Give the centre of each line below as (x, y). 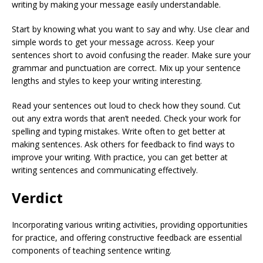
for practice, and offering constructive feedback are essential (127, 237)
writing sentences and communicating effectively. (105, 170)
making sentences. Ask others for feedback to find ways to (123, 144)
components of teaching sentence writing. (92, 250)
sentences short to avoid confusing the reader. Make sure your (131, 55)
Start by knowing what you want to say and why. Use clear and (131, 29)
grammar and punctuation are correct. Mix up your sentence (126, 68)
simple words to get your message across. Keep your (113, 42)
